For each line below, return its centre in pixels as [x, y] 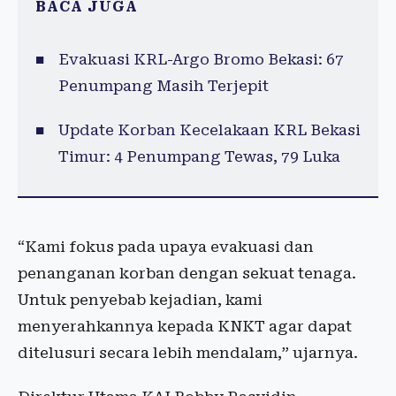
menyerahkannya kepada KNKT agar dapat [185, 327]
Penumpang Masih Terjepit [163, 86]
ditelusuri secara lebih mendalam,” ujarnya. [188, 353]
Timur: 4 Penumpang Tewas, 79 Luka [199, 157]
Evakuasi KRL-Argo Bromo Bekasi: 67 [201, 60]
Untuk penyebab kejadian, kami [140, 300]
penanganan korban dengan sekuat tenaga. [187, 274]
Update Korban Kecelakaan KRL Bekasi [209, 130]
